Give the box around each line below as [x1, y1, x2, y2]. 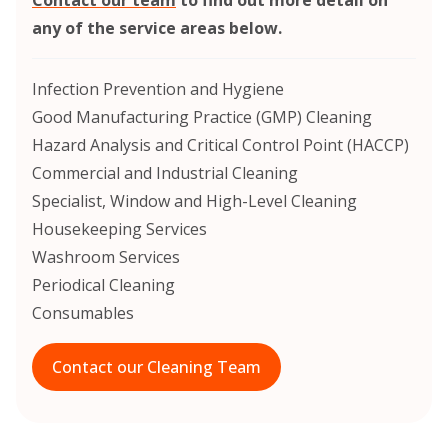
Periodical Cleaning [32, 273, 175, 296]
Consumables [32, 301, 134, 324]
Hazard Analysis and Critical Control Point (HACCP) [32, 133, 409, 156]
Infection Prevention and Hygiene [32, 77, 284, 100]
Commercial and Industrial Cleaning [32, 161, 298, 184]
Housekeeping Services [32, 217, 207, 240]
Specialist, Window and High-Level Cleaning [32, 189, 357, 212]
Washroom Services [32, 245, 180, 268]
